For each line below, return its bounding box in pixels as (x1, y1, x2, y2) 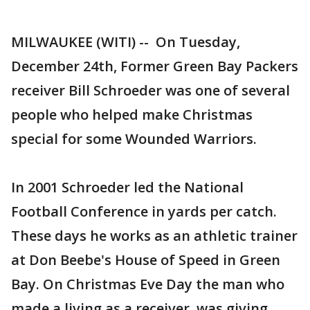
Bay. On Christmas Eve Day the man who (11, 275, 284, 293)
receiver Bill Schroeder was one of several (11, 81, 290, 100)
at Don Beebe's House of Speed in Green (11, 250, 280, 269)
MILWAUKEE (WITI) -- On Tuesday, (11, 33, 240, 51)
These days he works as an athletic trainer (11, 226, 298, 245)
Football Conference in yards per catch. (11, 202, 277, 221)
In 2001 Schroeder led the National (11, 178, 244, 197)
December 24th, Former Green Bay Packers (11, 57, 298, 75)
